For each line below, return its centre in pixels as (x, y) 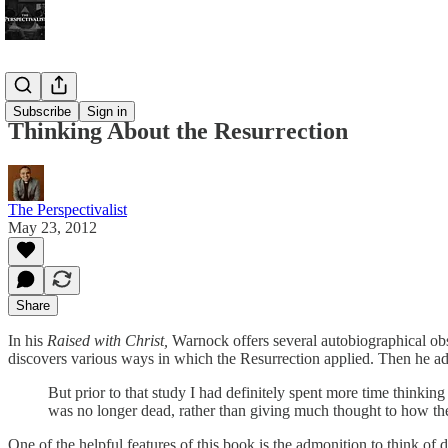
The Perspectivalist (67, 209)
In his (27, 340)
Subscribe (42, 111)
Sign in (107, 111)
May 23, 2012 (52, 227)
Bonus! (31, 88)
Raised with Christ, (109, 340)
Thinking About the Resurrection (178, 130)
